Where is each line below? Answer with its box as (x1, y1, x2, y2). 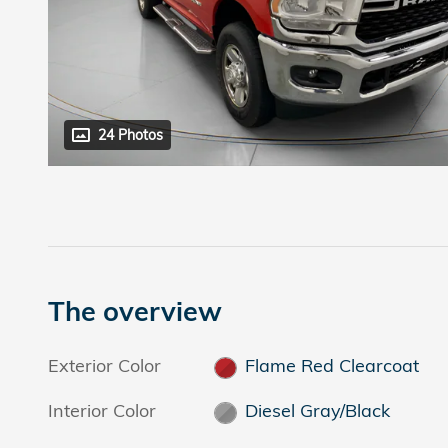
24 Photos (98, 126, 163, 144)
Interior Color (48, 399, 156, 423)
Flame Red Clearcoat (244, 354, 419, 378)
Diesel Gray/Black (244, 399, 390, 423)
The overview (48, 294, 222, 329)
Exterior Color (48, 354, 161, 378)
